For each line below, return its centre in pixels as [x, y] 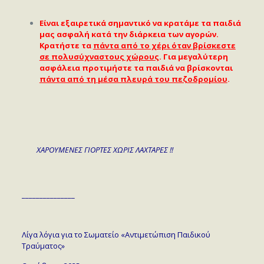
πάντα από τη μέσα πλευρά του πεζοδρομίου [133, 79]
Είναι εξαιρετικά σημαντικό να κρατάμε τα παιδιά [140, 23]
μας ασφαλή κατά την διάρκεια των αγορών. [129, 34]
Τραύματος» [43, 245]
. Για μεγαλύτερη [193, 56]
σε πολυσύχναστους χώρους [99, 56]
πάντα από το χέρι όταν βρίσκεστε [164, 45]
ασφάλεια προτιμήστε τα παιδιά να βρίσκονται [136, 67]
